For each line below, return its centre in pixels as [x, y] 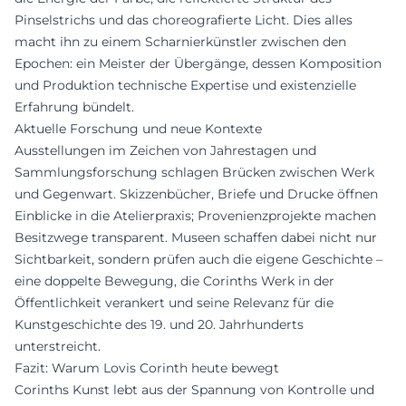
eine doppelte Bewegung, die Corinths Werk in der [174, 280]
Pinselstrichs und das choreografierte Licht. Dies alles [184, 19]
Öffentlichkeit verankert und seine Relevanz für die [174, 302]
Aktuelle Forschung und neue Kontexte [138, 128]
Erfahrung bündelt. [74, 106]
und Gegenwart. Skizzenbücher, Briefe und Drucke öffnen [196, 193]
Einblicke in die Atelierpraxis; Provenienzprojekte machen [195, 215]
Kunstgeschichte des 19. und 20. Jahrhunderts [159, 324]
